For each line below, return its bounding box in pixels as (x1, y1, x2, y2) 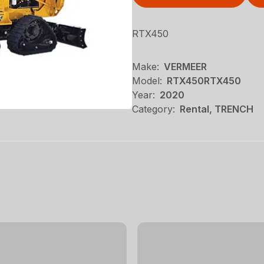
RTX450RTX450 (167, 75, 241, 87)
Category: (132, 103, 175, 115)
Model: (132, 75, 162, 87)
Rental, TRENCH (180, 103, 253, 115)
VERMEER (164, 61, 207, 72)
